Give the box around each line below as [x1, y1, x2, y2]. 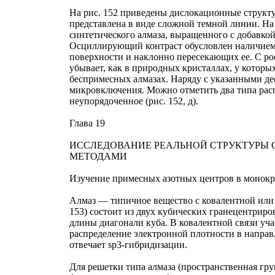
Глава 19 [69, 117, 105, 128]
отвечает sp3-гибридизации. [69, 239, 187, 250]
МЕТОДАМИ [69, 150, 127, 161]
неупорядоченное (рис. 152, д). [69, 95, 198, 106]
